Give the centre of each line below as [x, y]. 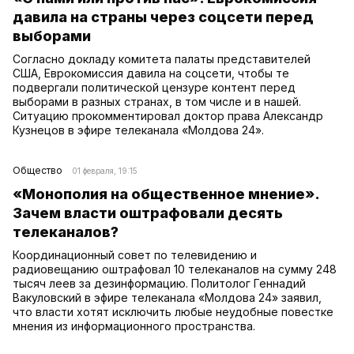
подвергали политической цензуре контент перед [154, 87]
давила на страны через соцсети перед [163, 17]
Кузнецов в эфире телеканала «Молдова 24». [138, 130]
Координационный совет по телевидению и [135, 254]
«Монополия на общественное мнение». [166, 194]
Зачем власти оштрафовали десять [148, 213]
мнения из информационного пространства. [134, 326]
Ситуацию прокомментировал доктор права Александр [168, 115]
